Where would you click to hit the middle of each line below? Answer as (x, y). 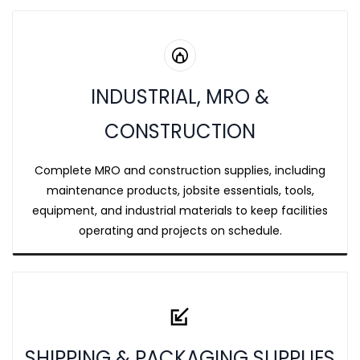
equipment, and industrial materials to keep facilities (180, 211)
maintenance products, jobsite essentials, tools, (180, 190)
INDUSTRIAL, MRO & (180, 97)
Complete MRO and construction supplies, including (180, 170)
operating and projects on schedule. (180, 231)
